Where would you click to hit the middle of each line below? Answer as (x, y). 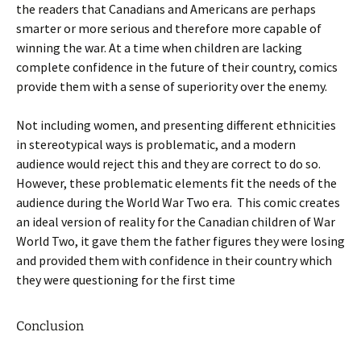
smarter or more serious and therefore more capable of (169, 28)
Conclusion (50, 326)
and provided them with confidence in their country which (174, 260)
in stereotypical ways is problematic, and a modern (156, 144)
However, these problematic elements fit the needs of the (176, 183)
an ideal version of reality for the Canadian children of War (176, 222)
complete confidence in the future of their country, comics (177, 67)
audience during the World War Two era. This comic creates (178, 202)
